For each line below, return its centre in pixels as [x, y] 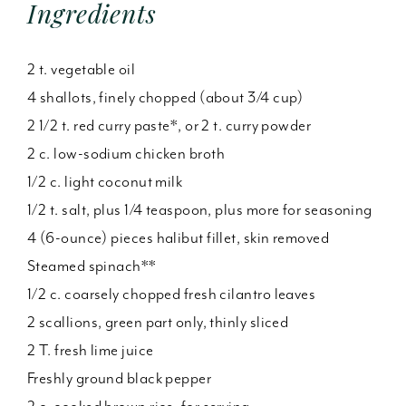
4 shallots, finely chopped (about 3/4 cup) [165, 97]
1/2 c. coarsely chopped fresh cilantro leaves [172, 294]
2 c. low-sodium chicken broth [126, 153]
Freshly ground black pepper [120, 378]
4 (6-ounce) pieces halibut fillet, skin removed [179, 237]
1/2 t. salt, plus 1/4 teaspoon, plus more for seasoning [200, 209]
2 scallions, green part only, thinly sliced [158, 322]
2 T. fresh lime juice [91, 350]
